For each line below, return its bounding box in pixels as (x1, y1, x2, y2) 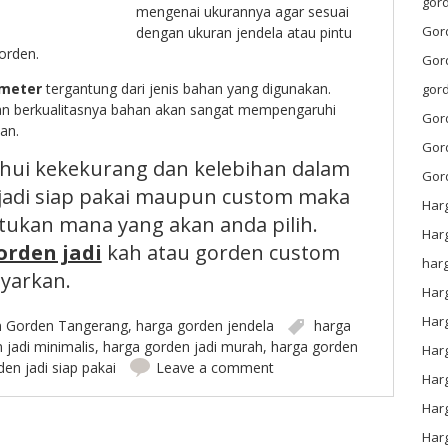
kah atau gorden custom (101, 239, 340, 267)
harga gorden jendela (135, 316, 274, 336)
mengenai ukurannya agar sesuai (135, 2, 349, 22)
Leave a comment (155, 358, 274, 378)
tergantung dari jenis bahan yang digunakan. (41, 79, 331, 99)
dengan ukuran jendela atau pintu (135, 23, 352, 43)
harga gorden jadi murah (102, 337, 263, 357)
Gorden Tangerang (5, 316, 128, 336)
